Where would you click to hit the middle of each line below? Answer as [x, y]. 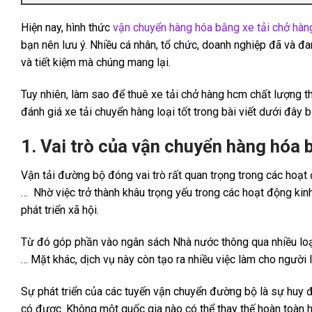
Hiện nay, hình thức [67, 27]
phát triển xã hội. [60, 210]
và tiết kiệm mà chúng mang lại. [96, 62]
